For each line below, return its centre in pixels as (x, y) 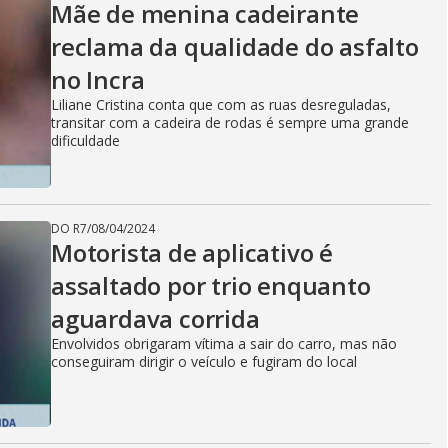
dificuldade (85, 140)
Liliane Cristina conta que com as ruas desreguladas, (221, 104)
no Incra (98, 79)
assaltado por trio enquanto (211, 285)
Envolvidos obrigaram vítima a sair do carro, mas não (224, 343)
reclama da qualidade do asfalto (235, 46)
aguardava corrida (155, 318)
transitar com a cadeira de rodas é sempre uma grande (230, 122)
